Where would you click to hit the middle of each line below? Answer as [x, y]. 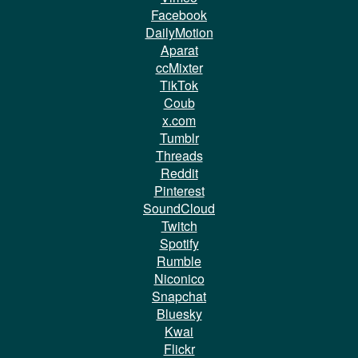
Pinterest [179, 190]
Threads [179, 155]
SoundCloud [179, 208]
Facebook [179, 14]
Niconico [179, 278]
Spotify [179, 243]
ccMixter [179, 67]
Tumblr [179, 137]
